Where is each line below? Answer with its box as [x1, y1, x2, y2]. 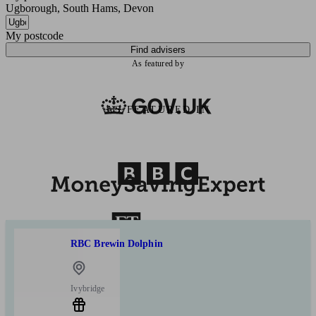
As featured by [131, 58, 185, 68]
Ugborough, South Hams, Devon [6, 1, 154, 14]
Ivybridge [71, 283, 105, 293]
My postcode [6, 29, 63, 42]
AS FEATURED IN [106, 104, 210, 115]
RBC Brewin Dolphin [71, 238, 163, 250]
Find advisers [130, 44, 186, 55]
